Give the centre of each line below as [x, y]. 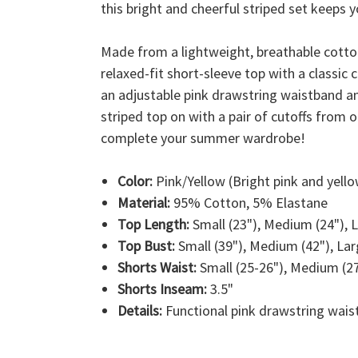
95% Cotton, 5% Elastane [249, 202]
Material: [143, 202]
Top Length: [153, 224]
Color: [135, 181]
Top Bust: [146, 245]
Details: [139, 310]
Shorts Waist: [157, 267]
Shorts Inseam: [162, 288]
